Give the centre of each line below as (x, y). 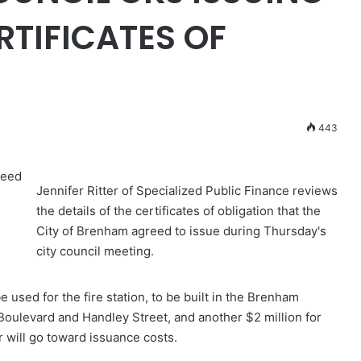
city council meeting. (95, 251)
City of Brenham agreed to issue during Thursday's (181, 230)
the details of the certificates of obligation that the (178, 210)
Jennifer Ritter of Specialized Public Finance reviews (187, 190)
